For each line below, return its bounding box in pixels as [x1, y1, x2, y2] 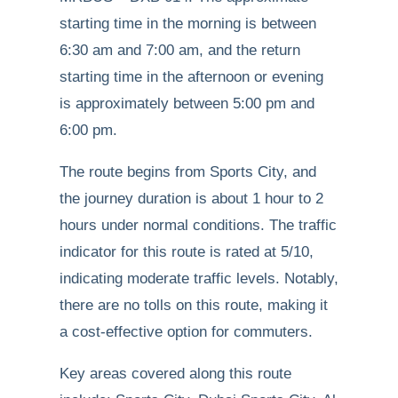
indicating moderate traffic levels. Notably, [60, 270, 338, 287]
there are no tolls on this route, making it [60, 297, 328, 314]
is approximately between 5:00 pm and [60, 95, 314, 112]
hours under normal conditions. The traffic [60, 217, 337, 234]
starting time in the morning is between [60, 15, 316, 32]
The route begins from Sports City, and [60, 163, 316, 180]
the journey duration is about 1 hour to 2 [60, 190, 323, 207]
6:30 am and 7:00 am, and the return [60, 42, 300, 59]
